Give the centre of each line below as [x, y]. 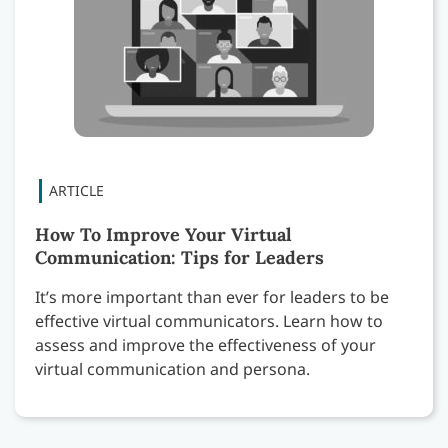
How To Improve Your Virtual [163, 235]
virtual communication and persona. [172, 369]
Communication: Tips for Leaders [179, 258]
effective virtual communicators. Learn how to [209, 321]
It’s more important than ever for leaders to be [212, 297]
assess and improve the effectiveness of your [205, 345]
